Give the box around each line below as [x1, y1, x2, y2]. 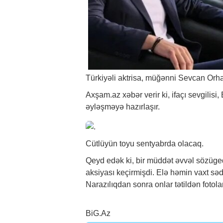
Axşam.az [86, 91, 122, 99]
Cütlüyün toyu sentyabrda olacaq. [86, 139, 204, 148]
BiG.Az [86, 209, 111, 218]
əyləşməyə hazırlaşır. [86, 103, 160, 111]
